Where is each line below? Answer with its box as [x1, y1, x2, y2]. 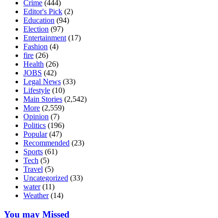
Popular [23, 130, 47, 139]
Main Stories [23, 95, 62, 104]
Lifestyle [23, 86, 50, 95]
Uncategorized [23, 174, 68, 182]
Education [23, 16, 54, 25]
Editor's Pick [23, 7, 62, 16]
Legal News [23, 77, 61, 86]
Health [23, 60, 44, 69]
